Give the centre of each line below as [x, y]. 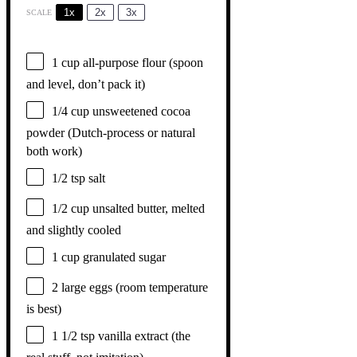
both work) [54, 151]
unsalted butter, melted [147, 208]
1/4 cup [71, 111]
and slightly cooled [74, 229]
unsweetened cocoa [140, 111]
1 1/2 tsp [73, 335]
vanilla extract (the [143, 335]
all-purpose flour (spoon [141, 62]
